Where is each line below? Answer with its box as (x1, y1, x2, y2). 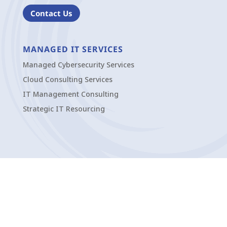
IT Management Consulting (22, 89, 119, 99)
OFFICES (22, 161, 59, 172)
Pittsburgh (22, 177, 59, 187)
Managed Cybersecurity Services (22, 60, 134, 70)
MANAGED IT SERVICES (22, 44, 123, 55)
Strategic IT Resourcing (22, 104, 105, 114)
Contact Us (30, 8, 72, 18)
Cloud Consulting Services (22, 74, 112, 85)
